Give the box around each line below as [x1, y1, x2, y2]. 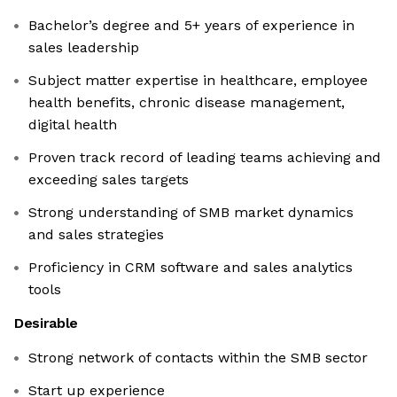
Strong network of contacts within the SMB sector [28, 349, 368, 367]
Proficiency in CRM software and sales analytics [28, 259, 353, 276]
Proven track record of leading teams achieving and [28, 149, 381, 167]
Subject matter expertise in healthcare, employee [28, 72, 368, 90]
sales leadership [28, 39, 139, 57]
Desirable [14, 315, 79, 332]
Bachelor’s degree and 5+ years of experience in [28, 17, 354, 35]
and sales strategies [28, 226, 164, 244]
